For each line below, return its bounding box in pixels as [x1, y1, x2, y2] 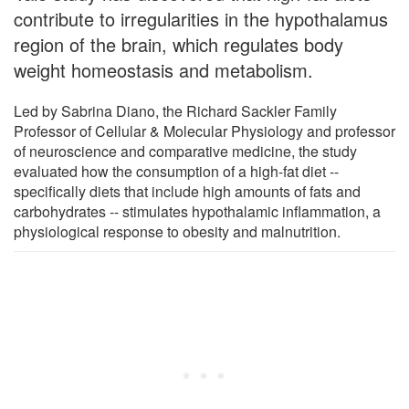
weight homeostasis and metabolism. [14, 56, 313, 83]
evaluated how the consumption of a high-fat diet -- [14, 160, 339, 182]
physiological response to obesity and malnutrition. [14, 220, 341, 242]
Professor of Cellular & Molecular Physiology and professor [14, 120, 395, 142]
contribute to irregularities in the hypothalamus [14, 5, 388, 32]
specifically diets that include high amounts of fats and [14, 180, 361, 202]
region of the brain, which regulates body [14, 30, 343, 58]
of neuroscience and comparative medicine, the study [14, 140, 357, 162]
